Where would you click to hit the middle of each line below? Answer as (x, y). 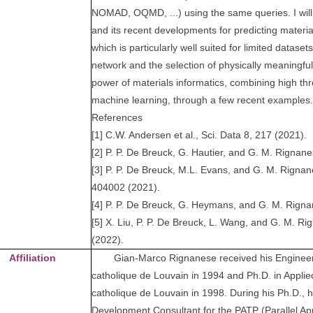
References (117, 117)
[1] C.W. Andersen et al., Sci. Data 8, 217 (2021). (199, 135)
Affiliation (32, 258)
